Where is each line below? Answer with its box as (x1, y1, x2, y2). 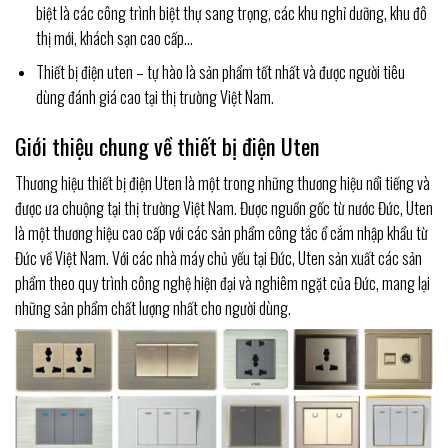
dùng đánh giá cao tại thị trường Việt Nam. (35, 85, 274, 110)
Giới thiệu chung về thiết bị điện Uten (15, 129, 320, 163)
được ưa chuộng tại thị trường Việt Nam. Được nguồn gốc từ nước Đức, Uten (15, 196, 433, 221)
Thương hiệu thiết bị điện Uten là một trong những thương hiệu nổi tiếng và (15, 171, 430, 196)
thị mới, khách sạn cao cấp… (35, 25, 193, 50)
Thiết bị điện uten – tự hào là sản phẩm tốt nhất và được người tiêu (35, 60, 405, 85)
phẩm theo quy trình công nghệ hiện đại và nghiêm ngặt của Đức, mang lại (15, 271, 430, 296)
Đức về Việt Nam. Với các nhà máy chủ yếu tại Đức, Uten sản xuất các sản (15, 246, 422, 271)
